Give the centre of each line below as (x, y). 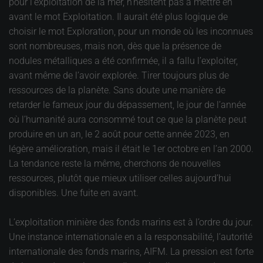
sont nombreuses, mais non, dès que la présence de (115, 46)
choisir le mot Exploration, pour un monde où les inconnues (131, 31)
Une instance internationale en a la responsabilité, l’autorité (131, 237)
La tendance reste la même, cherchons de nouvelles (115, 163)
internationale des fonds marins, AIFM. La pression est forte (131, 251)
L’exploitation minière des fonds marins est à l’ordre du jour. (131, 222)
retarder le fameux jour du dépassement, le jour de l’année (127, 104)
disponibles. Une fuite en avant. (74, 193)
